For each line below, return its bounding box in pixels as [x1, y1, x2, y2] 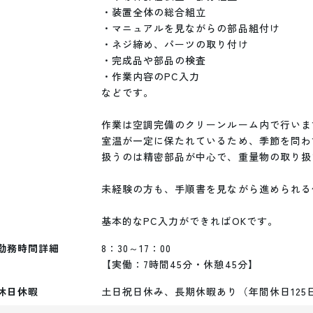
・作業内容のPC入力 [101, 69, 201, 83]
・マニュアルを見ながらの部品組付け [101, 21, 280, 35]
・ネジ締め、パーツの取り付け [101, 37, 249, 51]
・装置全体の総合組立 [101, 5, 207, 19]
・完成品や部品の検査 [101, 53, 207, 67]
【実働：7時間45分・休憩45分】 [101, 257, 259, 271]
